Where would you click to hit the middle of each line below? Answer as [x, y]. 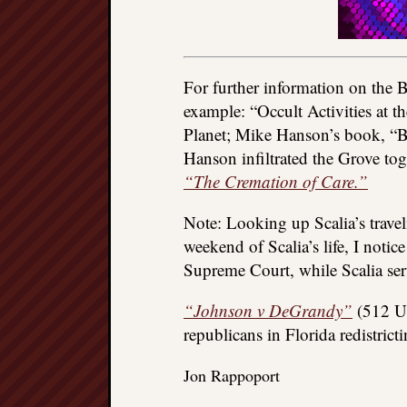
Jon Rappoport [232, 375]
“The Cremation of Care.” [276, 181]
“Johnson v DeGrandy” [268, 310]
